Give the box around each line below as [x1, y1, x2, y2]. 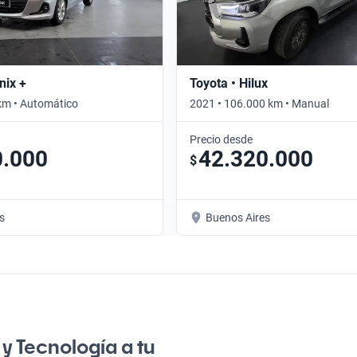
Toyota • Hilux [190, 75, 268, 91]
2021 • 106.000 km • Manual [190, 96, 329, 110]
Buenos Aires [206, 210, 270, 224]
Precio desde [190, 132, 253, 146]
